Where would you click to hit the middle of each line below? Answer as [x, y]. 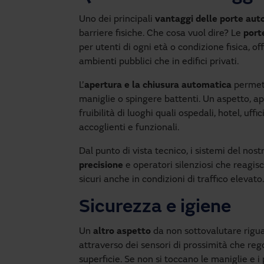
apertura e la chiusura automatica [159, 85]
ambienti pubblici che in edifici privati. [159, 62]
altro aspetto [122, 232]
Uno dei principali [117, 19]
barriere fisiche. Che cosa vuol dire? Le [161, 34]
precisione [101, 166]
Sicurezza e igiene [155, 208]
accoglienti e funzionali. [129, 128]
